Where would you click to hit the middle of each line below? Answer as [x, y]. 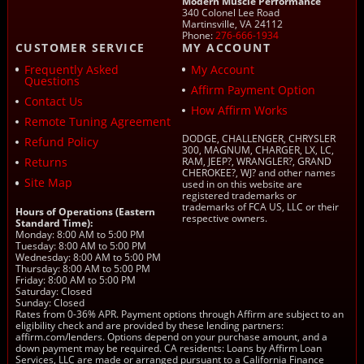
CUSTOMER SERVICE [80, 47]
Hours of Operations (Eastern [85, 212]
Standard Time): [54, 223]
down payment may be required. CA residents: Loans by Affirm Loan [168, 349]
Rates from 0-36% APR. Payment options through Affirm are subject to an [179, 314]
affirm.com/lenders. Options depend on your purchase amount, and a [171, 337]
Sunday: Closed [50, 303]
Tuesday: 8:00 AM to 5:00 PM [80, 246]
